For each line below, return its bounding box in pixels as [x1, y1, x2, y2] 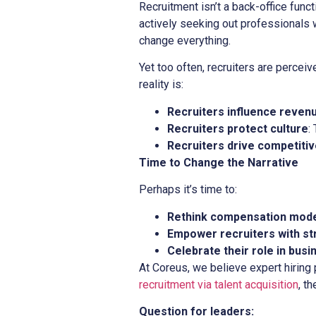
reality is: [139, 78, 183, 92]
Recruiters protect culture [167, 121, 308, 135]
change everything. [139, 34, 231, 48]
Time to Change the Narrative [139, 155, 298, 169]
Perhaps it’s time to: [139, 183, 237, 197]
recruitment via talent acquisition [139, 277, 298, 291]
